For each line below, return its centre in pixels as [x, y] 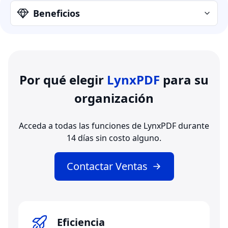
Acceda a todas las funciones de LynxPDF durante [114, 126]
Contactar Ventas [107, 166]
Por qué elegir [63, 80]
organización [114, 98]
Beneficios [56, 13]
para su [186, 80]
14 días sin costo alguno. [114, 138]
